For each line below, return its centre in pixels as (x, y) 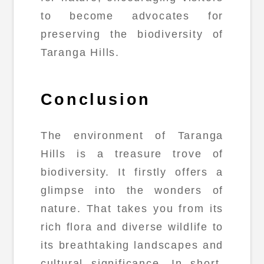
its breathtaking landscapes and (132, 245)
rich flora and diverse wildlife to (132, 227)
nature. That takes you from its (132, 209)
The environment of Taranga (132, 136)
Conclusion (95, 100)
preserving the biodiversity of (132, 34)
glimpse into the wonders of (132, 191)
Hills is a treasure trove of (132, 154)
